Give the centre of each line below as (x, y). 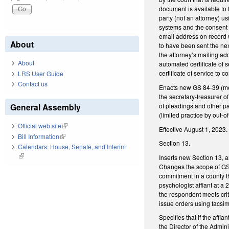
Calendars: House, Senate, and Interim (72, 147)
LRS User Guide (41, 73)
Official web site (40, 126)
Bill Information (39, 136)
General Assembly (45, 107)
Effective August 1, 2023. (193, 129)
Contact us (33, 84)
